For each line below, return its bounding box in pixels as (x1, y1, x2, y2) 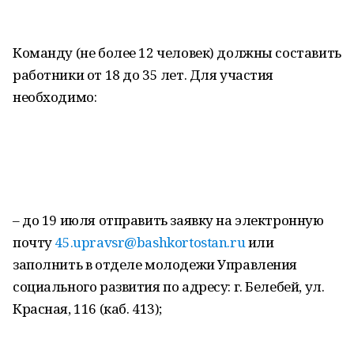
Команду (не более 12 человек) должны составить (13, 43, 341, 62)
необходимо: (13, 88, 97, 106)
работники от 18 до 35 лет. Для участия (13, 66, 274, 84)
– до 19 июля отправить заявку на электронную (13, 211, 324, 229)
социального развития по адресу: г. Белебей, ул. (13, 277, 325, 296)
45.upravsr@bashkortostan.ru (55, 233, 246, 251)
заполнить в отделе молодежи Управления (13, 255, 298, 273)
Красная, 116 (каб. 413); (13, 299, 162, 318)
